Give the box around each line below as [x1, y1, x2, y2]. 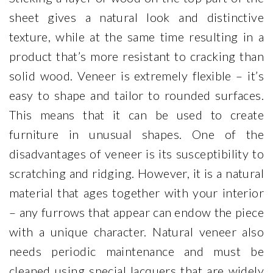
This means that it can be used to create [9, 107, 264, 122]
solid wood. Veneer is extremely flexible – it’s [9, 68, 264, 83]
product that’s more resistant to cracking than [9, 49, 264, 64]
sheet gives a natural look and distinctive [9, 10, 264, 25]
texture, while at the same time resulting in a [9, 29, 264, 44]
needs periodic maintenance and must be [9, 244, 264, 259]
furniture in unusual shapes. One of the [9, 127, 264, 142]
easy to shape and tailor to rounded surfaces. [9, 88, 264, 103]
